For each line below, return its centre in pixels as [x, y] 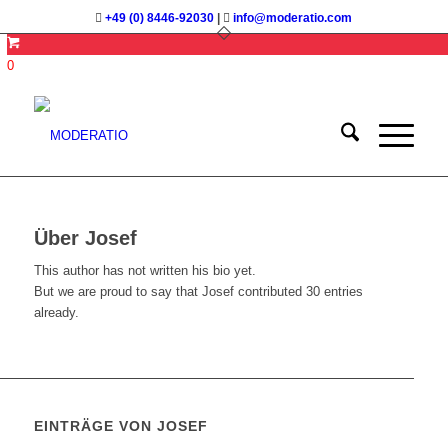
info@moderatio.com [293, 18]
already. [56, 313]
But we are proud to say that [117, 292]
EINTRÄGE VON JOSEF [120, 426]
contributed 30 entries [298, 292]
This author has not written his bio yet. [144, 271]
